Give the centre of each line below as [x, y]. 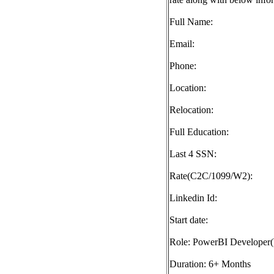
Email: [182, 44]
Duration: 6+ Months [210, 264]
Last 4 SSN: [193, 154]
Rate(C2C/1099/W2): [211, 176]
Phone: [183, 66]
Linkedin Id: [193, 198]
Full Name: [191, 22]
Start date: [189, 220]
